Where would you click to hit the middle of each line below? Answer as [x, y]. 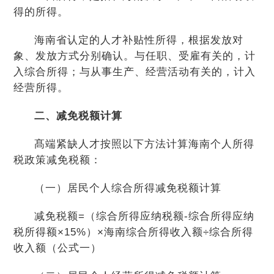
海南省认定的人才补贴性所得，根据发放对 [139, 40]
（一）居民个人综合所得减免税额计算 [128, 188]
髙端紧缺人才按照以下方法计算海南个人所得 [144, 144]
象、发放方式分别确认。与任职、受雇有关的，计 [135, 56]
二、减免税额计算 [78, 116]
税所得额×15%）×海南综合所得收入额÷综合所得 [134, 232]
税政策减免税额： [58, 160]
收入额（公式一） [58, 248]
